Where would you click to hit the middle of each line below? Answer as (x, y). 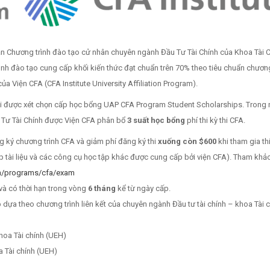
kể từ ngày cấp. (144, 189)
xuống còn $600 (187, 142)
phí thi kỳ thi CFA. (215, 121)
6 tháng (103, 189)
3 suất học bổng (156, 121)
